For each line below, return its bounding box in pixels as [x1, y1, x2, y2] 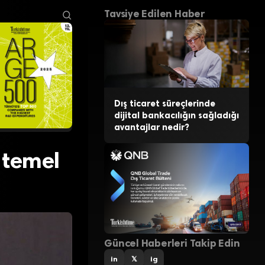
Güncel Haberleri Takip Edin [104, 237, 240, 249]
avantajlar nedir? [114, 122, 189, 133]
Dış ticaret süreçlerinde [114, 98, 215, 109]
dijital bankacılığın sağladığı [114, 110, 239, 121]
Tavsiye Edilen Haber [104, 8, 205, 20]
